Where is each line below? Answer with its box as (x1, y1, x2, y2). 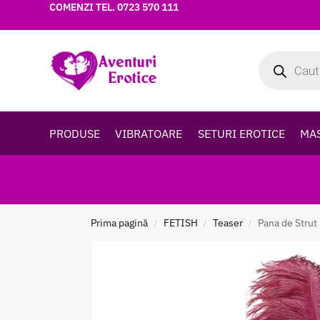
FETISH (163, 216, 198, 229)
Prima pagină (91, 216, 149, 229)
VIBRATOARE (115, 126, 183, 141)
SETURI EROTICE (197, 126, 285, 141)
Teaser (212, 216, 243, 229)
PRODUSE (49, 126, 100, 141)
